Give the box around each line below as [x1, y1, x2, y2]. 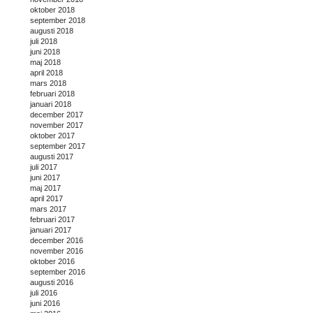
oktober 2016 [30, 257, 75, 266]
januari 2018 [30, 100, 71, 109]
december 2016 [30, 236, 83, 245]
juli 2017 [30, 163, 57, 172]
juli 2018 [30, 37, 57, 46]
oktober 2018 [30, 6, 75, 15]
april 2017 [30, 194, 63, 203]
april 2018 [30, 68, 63, 78]
